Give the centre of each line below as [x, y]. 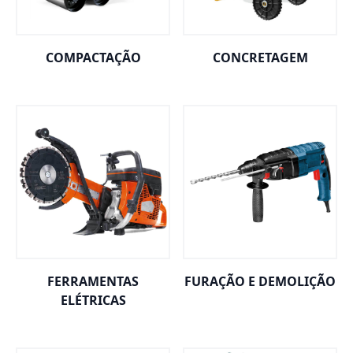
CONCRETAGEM [260, 58]
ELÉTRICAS [93, 300]
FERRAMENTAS [93, 281]
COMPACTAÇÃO [93, 58]
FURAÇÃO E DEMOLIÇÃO [260, 281]
